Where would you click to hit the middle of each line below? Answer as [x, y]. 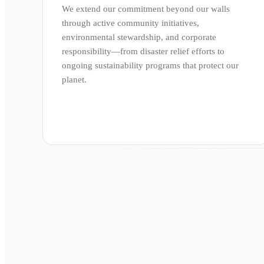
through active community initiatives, [131, 23]
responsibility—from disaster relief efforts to [143, 51]
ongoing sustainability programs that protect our [150, 65]
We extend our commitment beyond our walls [146, 9]
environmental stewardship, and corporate [139, 37]
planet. [74, 79]
